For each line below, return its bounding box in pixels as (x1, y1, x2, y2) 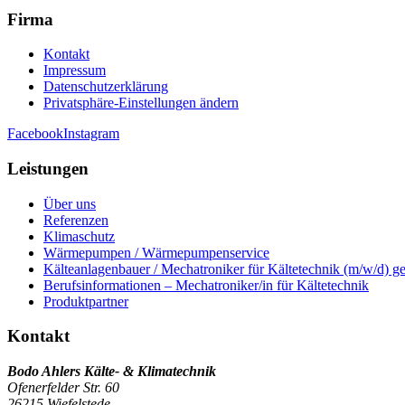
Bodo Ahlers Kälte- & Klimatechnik (7, 363, 216, 380)
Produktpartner (43, 293, 128, 309)
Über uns (43, 195, 96, 212)
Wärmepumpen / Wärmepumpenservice (43, 244, 269, 260)
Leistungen (7, 159, 89, 179)
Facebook (7, 126, 63, 142)
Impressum (43, 62, 106, 79)
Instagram (63, 126, 119, 142)
